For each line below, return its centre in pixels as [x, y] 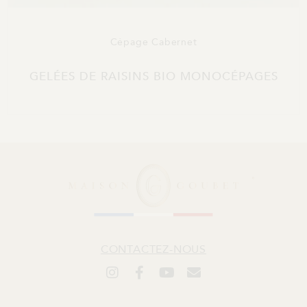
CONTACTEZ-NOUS [153, 249]
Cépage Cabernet [153, 42]
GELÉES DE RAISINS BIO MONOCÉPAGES [153, 77]
